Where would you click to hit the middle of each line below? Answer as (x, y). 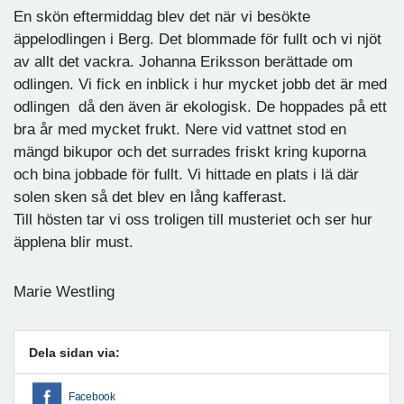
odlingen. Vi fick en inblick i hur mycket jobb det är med (200, 85)
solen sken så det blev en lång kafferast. (150, 197)
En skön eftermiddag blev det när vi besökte (162, 17)
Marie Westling (64, 292)
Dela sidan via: (74, 353)
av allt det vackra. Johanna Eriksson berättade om (183, 62)
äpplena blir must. (73, 243)
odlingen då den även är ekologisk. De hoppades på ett (200, 107)
